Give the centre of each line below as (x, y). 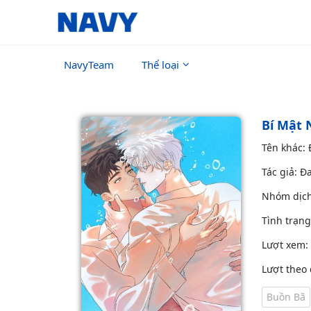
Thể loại (160, 65)
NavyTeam (89, 65)
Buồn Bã (286, 297)
